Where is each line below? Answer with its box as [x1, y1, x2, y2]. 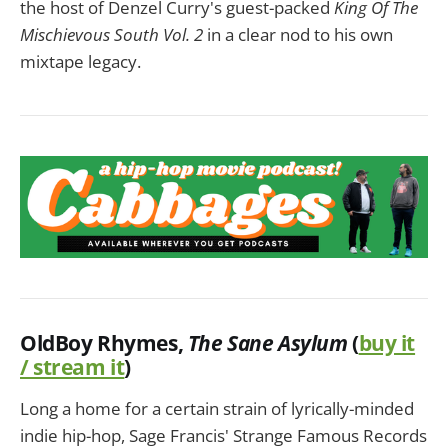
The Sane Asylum [187, 328, 352, 357]
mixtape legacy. [20, 49, 141, 73]
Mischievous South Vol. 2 [20, 22, 203, 46]
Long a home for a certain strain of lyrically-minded [20, 396, 414, 420]
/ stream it [20, 352, 125, 381]
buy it [358, 328, 416, 357]
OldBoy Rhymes [20, 328, 178, 357]
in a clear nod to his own [203, 22, 393, 46]
